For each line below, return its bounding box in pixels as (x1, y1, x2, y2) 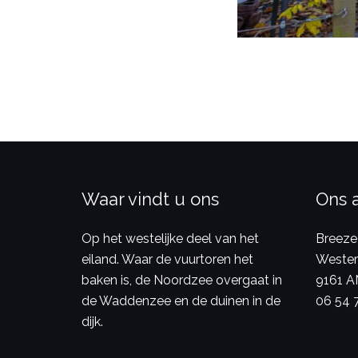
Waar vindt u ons (82, 188, 219, 209)
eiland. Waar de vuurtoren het (82, 251, 253, 267)
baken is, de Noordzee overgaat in (82, 272, 282, 288)
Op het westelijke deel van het (82, 230, 259, 246)
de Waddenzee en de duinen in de (82, 292, 280, 308)
